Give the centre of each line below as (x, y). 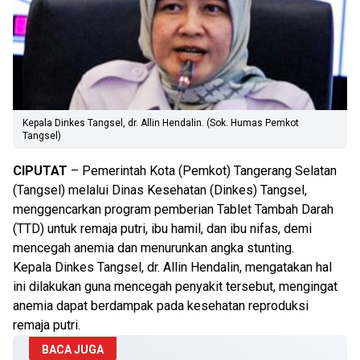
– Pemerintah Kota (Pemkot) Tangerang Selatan (202, 171)
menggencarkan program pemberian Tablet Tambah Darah (173, 209)
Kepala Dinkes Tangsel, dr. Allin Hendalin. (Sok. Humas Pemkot (161, 123)
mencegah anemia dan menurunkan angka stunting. (153, 248)
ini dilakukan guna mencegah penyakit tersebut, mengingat (175, 286)
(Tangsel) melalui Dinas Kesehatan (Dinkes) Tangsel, (160, 190)
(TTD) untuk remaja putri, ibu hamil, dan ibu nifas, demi (162, 229)
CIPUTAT (40, 171)
